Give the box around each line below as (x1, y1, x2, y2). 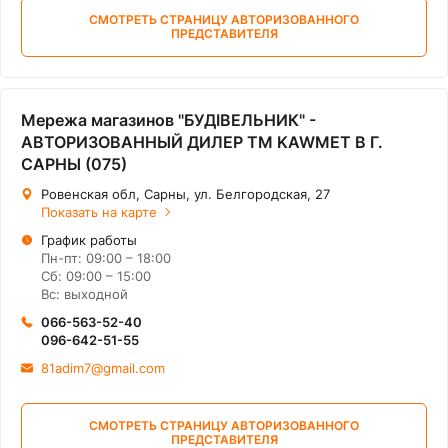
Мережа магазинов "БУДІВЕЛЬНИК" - (21, 110, 316, 130)
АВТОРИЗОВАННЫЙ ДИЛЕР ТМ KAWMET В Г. (21, 132, 383, 152)
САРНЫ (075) (21, 154, 127, 174)
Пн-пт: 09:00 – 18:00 (41, 250, 171, 266)
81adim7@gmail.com (41, 360, 165, 376)
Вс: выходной (41, 286, 128, 302)
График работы (41, 232, 137, 248)
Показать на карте (41, 204, 157, 220)
